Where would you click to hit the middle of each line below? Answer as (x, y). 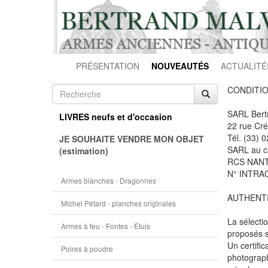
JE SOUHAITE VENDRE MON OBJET (132, 139)
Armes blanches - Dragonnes (109, 180)
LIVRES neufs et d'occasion (116, 117)
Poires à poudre (87, 249)
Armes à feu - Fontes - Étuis (106, 226)
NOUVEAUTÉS (180, 66)
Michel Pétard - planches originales (118, 203)
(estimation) (84, 151)
